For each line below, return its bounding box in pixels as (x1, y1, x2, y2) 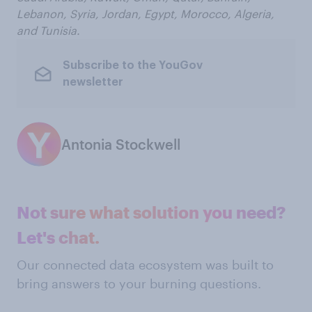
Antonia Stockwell (61, 136, 180, 153)
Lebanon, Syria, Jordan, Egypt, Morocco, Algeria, (17, 7, 274, 20)
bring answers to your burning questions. (17, 276, 261, 291)
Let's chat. (17, 227, 100, 247)
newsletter (62, 76, 123, 88)
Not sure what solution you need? (17, 202, 286, 222)
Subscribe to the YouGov (62, 59, 203, 71)
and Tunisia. (17, 24, 80, 37)
